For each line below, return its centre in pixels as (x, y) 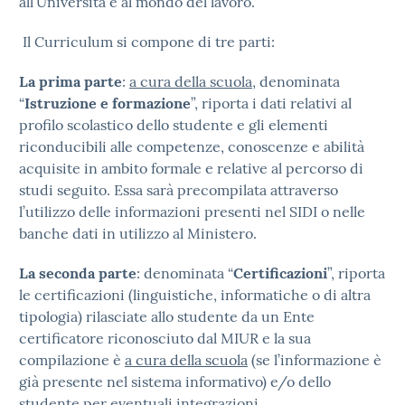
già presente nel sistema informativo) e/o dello (175, 381)
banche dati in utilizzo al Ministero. (138, 233)
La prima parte (71, 81)
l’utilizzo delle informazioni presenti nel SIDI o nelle (192, 212)
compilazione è (72, 360)
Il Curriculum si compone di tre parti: (147, 42)
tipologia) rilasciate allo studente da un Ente (167, 316)
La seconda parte (78, 273)
